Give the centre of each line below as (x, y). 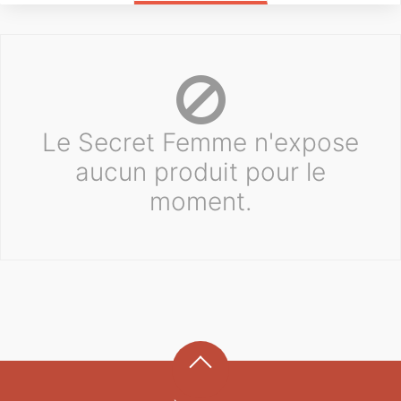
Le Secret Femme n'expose (200, 142)
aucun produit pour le (200, 171)
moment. (200, 201)
